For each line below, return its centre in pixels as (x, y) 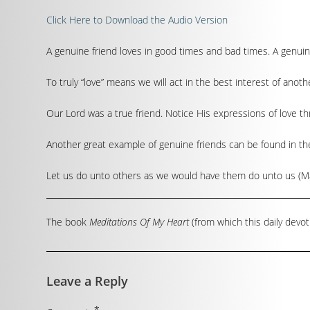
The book (68, 222)
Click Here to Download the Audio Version (137, 20)
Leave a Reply (88, 281)
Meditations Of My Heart (139, 222)
